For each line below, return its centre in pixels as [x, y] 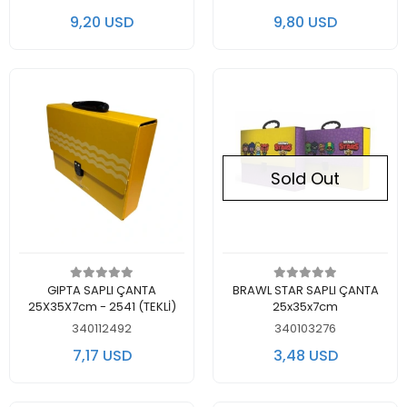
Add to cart [112, 288]
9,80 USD [305, 22]
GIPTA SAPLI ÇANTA [102, 290]
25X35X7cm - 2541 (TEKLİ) [102, 307]
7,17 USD [102, 355]
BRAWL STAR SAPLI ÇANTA [305, 290]
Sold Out [305, 178]
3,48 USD [305, 355]
